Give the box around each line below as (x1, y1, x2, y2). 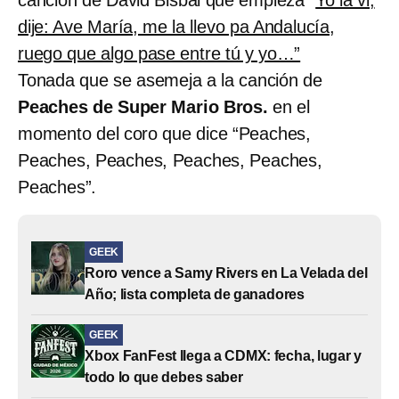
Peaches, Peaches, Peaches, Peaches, (18, 150, 322, 170)
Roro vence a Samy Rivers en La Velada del (85, 265, 368, 281)
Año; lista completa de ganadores (85, 286, 305, 302)
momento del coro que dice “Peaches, (18, 123, 311, 143)
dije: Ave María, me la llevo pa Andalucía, (18, 16, 335, 37)
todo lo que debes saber (85, 369, 243, 385)
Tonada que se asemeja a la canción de (18, 69, 322, 90)
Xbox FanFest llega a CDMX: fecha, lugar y (85, 347, 362, 363)
